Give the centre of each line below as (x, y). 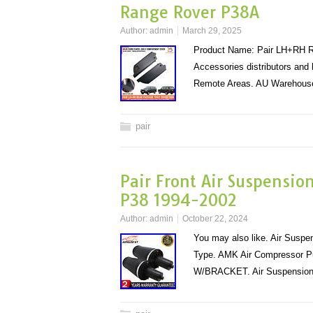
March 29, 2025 (212, 31)
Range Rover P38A (190, 12)
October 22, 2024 (215, 219)
